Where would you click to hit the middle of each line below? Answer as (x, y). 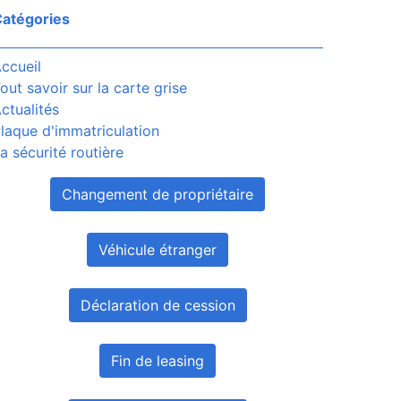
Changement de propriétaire (158, 194)
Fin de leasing (158, 361)
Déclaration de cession (158, 305)
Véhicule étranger (158, 250)
